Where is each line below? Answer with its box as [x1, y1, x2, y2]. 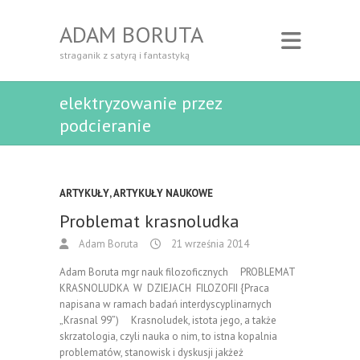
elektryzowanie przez [59, 92, 222, 114]
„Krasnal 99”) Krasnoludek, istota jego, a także [59, 313, 276, 327]
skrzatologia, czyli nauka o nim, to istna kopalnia [59, 329, 277, 343]
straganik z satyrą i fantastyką [59, 49, 190, 61]
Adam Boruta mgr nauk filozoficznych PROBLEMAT [59, 265, 297, 279]
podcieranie [59, 114, 151, 137]
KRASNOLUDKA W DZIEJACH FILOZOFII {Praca [59, 281, 269, 295]
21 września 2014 [169, 237, 249, 251]
